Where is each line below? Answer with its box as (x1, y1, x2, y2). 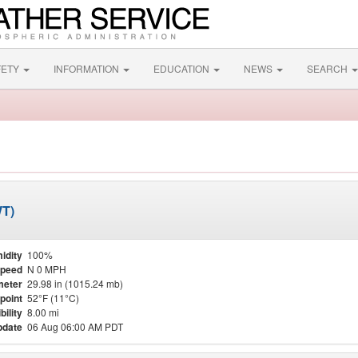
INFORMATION (54, 62, 121, 75)
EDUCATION (153, 62, 212, 75)
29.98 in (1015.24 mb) (27, 276, 123, 290)
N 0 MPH (27, 262, 66, 276)
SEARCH (307, 62, 350, 75)
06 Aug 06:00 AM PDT (27, 320, 123, 333)
